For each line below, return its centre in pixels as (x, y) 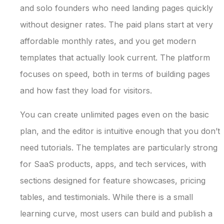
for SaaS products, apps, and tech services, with (113, 164)
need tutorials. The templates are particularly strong (119, 147)
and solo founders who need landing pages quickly (116, 8)
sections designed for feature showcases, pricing (113, 180)
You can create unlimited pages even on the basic (114, 114)
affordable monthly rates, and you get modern (108, 41)
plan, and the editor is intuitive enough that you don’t (120, 131)
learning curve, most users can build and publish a (116, 213)
